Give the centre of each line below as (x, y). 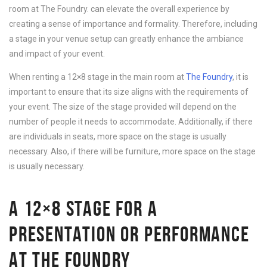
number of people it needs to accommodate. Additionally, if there (131, 122)
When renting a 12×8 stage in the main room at (97, 77)
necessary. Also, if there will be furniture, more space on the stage (132, 152)
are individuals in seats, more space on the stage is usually (118, 137)
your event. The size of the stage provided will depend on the (123, 107)
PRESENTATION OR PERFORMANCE (129, 234)
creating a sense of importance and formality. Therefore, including (133, 24)
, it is (240, 77)
